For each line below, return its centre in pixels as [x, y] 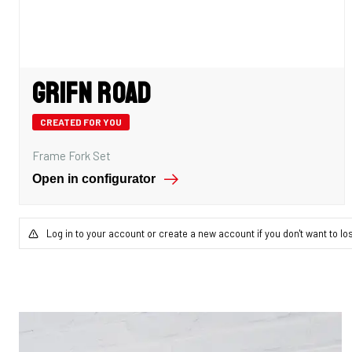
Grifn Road [92, 94]
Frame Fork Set [71, 156]
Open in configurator [94, 179]
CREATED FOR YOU [81, 122]
